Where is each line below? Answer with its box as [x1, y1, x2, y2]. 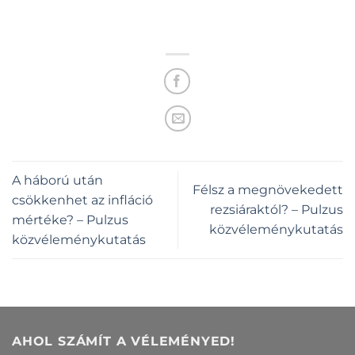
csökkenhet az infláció [12, 192, 153, 208]
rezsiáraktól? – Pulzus [210, 202, 343, 218]
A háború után [12, 172, 103, 188]
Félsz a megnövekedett [193, 182, 343, 198]
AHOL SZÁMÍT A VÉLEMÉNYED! [12, 334, 235, 349]
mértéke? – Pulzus [12, 212, 128, 227]
